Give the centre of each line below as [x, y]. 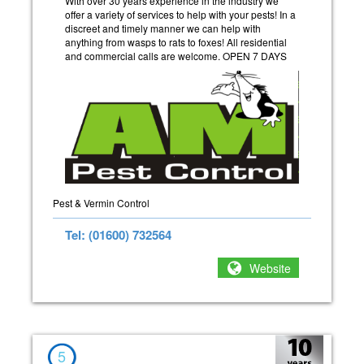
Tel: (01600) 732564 [118, 235]
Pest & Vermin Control [101, 203]
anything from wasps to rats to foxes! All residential [176, 41]
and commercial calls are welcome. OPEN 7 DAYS [176, 55]
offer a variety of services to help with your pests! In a [180, 14]
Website [270, 268]
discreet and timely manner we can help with [163, 28]
